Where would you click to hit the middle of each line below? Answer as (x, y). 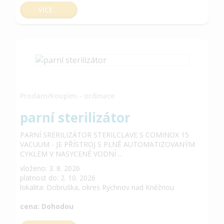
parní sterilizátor (75, 117)
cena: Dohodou (47, 206)
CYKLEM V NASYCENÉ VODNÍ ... (71, 154)
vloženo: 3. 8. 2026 (50, 168)
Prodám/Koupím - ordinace (67, 96)
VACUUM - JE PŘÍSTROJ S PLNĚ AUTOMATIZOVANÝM (107, 144)
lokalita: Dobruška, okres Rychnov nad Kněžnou (97, 187)
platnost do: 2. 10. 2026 (58, 178)
